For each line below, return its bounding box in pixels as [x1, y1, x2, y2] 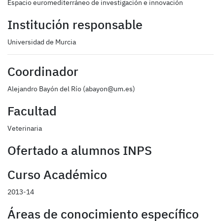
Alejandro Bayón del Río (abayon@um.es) [7, 84, 135, 94]
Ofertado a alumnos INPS [7, 143, 152, 159]
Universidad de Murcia [7, 37, 76, 47]
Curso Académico [7, 167, 107, 183]
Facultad [7, 103, 57, 119]
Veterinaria [7, 124, 42, 133]
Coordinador [7, 64, 78, 80]
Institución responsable [7, 17, 143, 33]
